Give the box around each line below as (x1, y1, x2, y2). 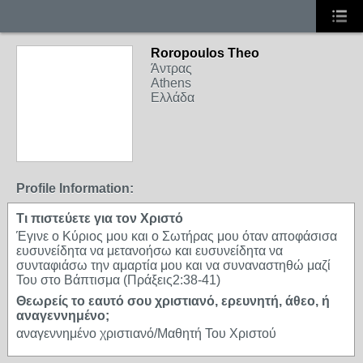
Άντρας (151, 62, 192, 75)
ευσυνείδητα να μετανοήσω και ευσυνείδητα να (16, 244, 283, 258)
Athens (151, 76, 191, 90)
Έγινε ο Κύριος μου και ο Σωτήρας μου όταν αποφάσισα (16, 229, 337, 243)
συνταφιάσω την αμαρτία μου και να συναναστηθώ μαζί (16, 258, 331, 272)
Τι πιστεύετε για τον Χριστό (16, 211, 183, 225)
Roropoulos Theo (151, 46, 259, 60)
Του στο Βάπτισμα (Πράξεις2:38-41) (16, 273, 220, 287)
